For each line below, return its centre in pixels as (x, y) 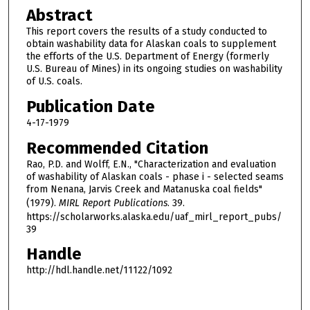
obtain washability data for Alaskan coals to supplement (151, 44)
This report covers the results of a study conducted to (146, 32)
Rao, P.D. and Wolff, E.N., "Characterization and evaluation (151, 164)
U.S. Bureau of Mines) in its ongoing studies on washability (154, 69)
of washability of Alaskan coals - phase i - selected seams (155, 176)
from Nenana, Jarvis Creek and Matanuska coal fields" (144, 189)
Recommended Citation (117, 148)
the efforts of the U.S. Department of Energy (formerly (147, 57)
